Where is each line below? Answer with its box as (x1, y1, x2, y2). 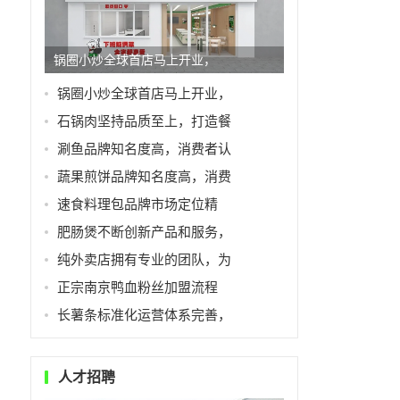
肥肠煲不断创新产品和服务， (56, 223, 231, 239)
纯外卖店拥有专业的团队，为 (56, 251, 231, 267)
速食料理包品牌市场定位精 (56, 196, 218, 212)
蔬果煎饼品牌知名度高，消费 (56, 168, 231, 184)
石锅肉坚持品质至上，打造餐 (56, 112, 231, 129)
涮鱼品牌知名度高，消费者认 (56, 140, 231, 156)
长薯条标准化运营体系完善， (56, 306, 231, 322)
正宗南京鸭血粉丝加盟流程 (56, 279, 218, 295)
